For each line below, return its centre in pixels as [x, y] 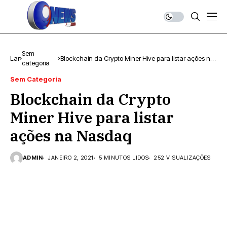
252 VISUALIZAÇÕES [182, 158]
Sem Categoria [36, 79]
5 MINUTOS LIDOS [124, 158]
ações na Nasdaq [71, 136]
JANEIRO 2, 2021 [71, 158]
